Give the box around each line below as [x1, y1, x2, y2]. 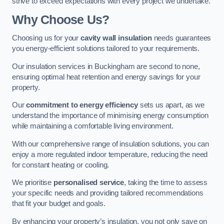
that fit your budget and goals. [12, 199, 105, 208]
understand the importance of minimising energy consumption [12, 111, 208, 120]
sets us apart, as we [137, 101, 204, 109]
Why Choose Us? [12, 12, 109, 26]
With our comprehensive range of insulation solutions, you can [12, 139, 209, 148]
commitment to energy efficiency [26, 101, 138, 109]
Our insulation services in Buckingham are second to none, [12, 62, 200, 70]
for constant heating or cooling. [12, 160, 109, 169]
